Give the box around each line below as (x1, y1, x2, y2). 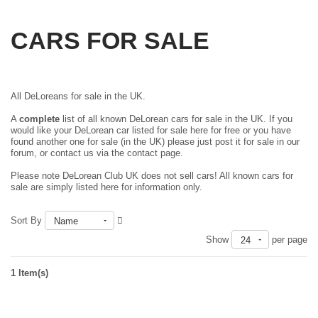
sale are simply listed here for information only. (11, 181, 202, 192)
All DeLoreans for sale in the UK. (11, 90, 146, 102)
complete (19, 113, 60, 124)
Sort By (11, 215, 45, 226)
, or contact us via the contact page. (34, 147, 183, 158)
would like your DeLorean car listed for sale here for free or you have (11, 124, 291, 136)
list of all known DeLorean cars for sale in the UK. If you (60, 113, 292, 124)
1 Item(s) (11, 268, 48, 279)
